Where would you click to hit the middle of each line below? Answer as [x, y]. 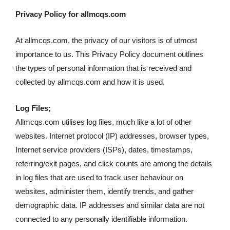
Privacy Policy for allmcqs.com [71, 14]
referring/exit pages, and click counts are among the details [114, 164]
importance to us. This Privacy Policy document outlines [109, 54]
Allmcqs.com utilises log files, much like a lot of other [103, 122]
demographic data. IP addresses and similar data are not [110, 205]
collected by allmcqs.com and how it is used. [90, 82]
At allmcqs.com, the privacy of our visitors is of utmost [106, 41]
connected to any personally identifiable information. [101, 219]
